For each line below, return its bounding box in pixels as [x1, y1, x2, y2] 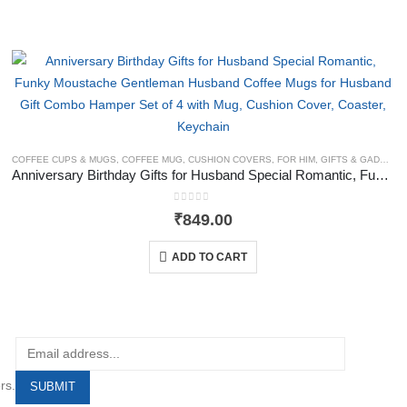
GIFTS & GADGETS [321, 154, 381, 164]
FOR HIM [277, 154, 316, 164]
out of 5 [180, 205, 226, 217]
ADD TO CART [172, 250, 248, 263]
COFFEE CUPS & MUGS [12, 154, 117, 164]
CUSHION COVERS [188, 154, 273, 164]
